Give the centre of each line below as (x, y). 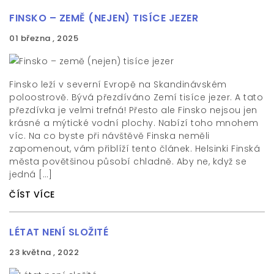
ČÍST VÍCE (32, 194)
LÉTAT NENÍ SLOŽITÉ (59, 232)
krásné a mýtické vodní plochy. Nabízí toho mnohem (134, 123)
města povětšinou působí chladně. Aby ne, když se (128, 161)
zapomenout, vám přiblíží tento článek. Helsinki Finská (135, 149)
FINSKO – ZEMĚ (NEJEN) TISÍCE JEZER (104, 18)
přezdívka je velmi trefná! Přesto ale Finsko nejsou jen (133, 110)
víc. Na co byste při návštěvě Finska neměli (109, 136)
